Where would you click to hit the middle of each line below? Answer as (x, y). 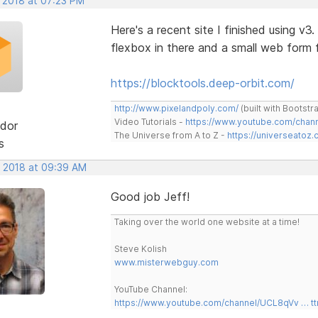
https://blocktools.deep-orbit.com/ (202, 83)
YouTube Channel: (150, 289)
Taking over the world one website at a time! (207, 221)
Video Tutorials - (149, 121)
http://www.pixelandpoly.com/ (176, 108)
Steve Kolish (140, 248)
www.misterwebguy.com (166, 262)
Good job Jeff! (150, 196)
